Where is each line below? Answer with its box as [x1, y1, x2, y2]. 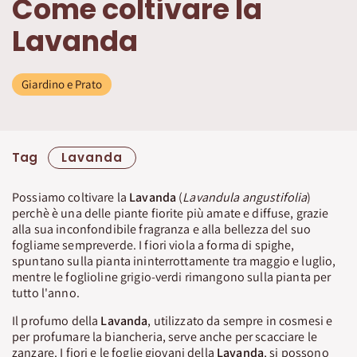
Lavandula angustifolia [182, 188, 308, 206]
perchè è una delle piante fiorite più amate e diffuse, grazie [12, 204, 329, 222]
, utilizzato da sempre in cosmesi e [147, 312, 333, 329]
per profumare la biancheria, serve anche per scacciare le [12, 328, 317, 345]
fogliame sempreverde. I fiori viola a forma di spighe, [12, 236, 295, 253]
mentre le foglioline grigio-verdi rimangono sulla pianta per [12, 268, 331, 285]
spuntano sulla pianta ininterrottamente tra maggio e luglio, [12, 252, 336, 269]
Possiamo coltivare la [12, 188, 130, 206]
